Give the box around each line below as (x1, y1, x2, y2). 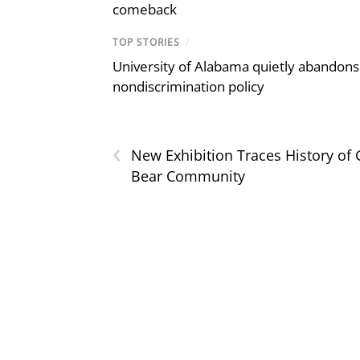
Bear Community (131, 166, 245, 186)
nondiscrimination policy (112, 76, 264, 96)
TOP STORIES (112, 35, 180, 49)
